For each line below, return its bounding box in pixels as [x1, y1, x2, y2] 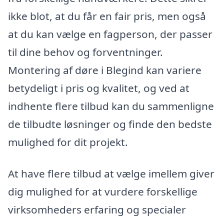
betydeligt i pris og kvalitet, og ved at [8, 80, 189, 95]
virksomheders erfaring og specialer [8, 202, 186, 217]
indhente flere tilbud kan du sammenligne [8, 98, 214, 113]
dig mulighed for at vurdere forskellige [8, 184, 197, 199]
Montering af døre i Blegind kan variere [8, 62, 201, 77]
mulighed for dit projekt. [8, 134, 128, 149]
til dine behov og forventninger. [8, 44, 163, 59]
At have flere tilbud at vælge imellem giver [8, 166, 214, 181]
